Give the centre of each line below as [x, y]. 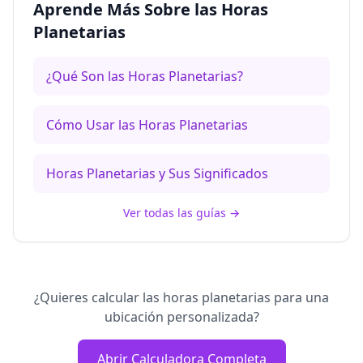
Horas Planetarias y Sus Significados [157, 173]
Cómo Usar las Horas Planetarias [147, 125]
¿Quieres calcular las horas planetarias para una [181, 297]
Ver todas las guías [175, 213]
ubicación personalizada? [181, 317]
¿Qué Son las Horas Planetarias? [145, 76]
